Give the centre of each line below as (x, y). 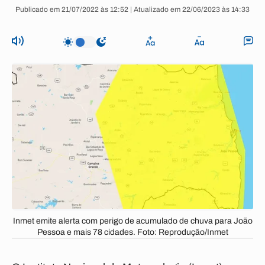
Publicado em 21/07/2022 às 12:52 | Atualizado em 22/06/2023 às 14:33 (132, 9)
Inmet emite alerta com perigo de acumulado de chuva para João (132, 221)
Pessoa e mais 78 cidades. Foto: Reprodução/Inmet (132, 232)
